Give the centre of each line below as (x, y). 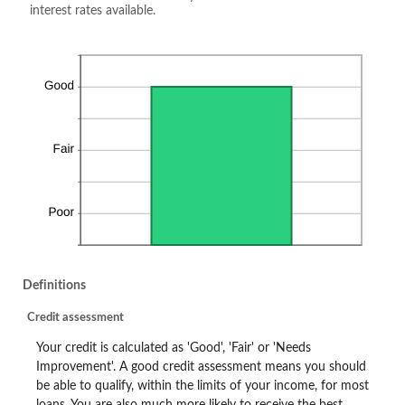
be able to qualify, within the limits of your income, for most (202, 386)
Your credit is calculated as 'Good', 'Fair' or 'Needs (174, 348)
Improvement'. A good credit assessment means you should (201, 367)
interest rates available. (93, 10)
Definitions (54, 285)
